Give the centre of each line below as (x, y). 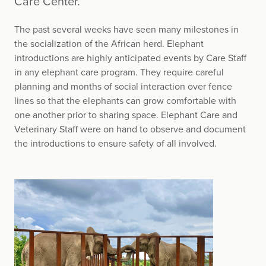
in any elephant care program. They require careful (119, 72)
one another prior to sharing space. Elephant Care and (126, 115)
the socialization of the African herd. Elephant (109, 44)
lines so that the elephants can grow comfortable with (125, 101)
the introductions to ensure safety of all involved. (115, 143)
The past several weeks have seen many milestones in (126, 29)
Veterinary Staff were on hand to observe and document (130, 129)
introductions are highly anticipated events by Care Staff (130, 58)
